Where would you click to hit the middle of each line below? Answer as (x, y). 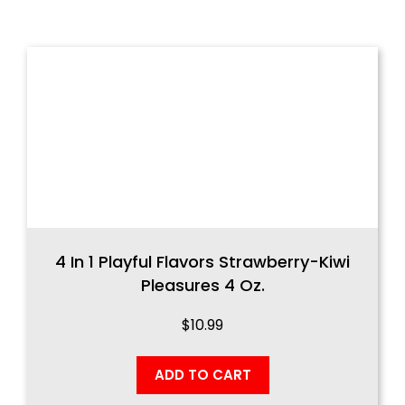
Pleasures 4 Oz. (202, 285)
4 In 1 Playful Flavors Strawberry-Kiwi (202, 262)
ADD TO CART (202, 374)
